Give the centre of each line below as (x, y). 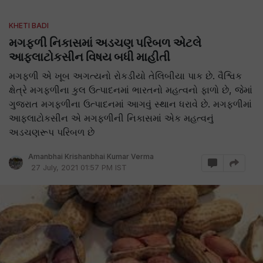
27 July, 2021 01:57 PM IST (79, 168)
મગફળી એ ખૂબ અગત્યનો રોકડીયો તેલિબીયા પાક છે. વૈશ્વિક (125, 76)
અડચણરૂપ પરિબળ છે (52, 132)
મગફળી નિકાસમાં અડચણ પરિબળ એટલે (105, 43)
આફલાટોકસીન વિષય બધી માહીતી (90, 57)
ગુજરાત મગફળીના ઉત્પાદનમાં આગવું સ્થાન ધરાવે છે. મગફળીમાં (130, 104)
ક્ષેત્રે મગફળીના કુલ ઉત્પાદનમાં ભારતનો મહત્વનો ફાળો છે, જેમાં (131, 90)
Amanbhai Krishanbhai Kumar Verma (91, 156)
